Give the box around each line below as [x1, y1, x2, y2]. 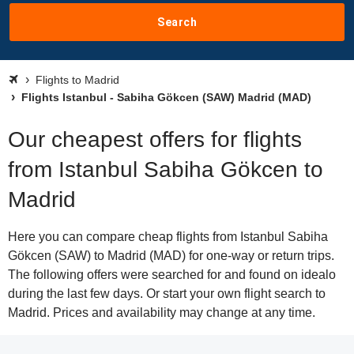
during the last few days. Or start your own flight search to [8, 287, 326, 300]
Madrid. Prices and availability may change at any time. [8, 306, 315, 319]
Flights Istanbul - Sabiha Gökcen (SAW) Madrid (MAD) [18, 91, 311, 104]
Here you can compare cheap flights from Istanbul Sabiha [8, 230, 328, 243]
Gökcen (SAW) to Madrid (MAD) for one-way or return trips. [8, 249, 334, 262]
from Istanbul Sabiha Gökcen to [8, 157, 323, 182]
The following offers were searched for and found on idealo [8, 268, 336, 281]
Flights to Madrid [36, 73, 119, 86]
